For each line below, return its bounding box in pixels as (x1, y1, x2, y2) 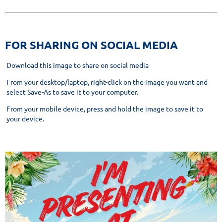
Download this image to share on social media (6, 60, 149, 70)
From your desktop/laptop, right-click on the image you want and (6, 77, 208, 87)
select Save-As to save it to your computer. (6, 87, 138, 97)
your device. (6, 114, 44, 123)
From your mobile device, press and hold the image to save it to (6, 104, 203, 113)
